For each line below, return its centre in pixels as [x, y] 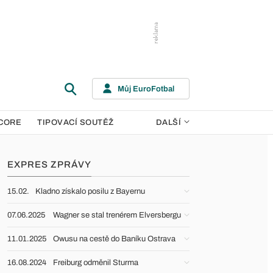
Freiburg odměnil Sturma [96, 263]
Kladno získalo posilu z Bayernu [90, 191]
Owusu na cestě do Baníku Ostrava [114, 239]
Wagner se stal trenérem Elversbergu [117, 215]
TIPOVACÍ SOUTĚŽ [76, 122]
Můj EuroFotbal [146, 89]
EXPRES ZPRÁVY [49, 165]
